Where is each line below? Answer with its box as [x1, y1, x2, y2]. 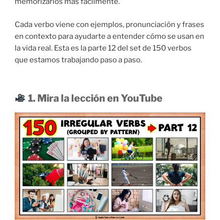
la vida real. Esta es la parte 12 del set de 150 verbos [15, 43, 192, 53]
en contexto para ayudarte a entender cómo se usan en [15, 31, 204, 41]
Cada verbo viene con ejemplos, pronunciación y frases [15, 20, 204, 29]
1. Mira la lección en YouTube [26, 92, 163, 105]
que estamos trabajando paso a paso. [15, 55, 142, 64]
